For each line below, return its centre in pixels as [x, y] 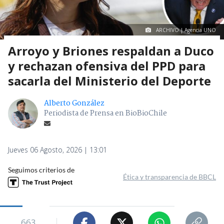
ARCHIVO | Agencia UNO [186, 30]
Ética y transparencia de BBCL [169, 177]
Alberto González [74, 104]
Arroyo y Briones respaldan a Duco [111, 51]
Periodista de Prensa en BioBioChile [105, 114]
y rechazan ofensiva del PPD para [107, 66]
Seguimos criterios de [41, 170]
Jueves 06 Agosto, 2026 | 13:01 [57, 150]
